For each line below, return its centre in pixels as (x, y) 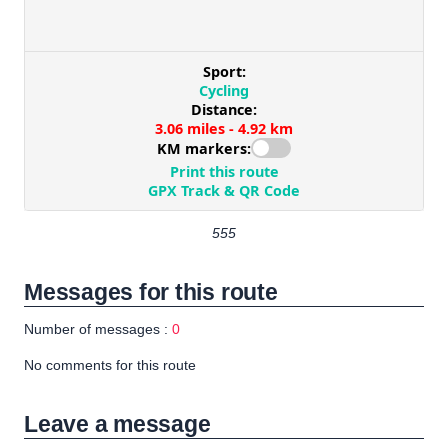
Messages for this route (151, 292)
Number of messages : (98, 329)
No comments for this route (110, 365)
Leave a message (117, 424)
